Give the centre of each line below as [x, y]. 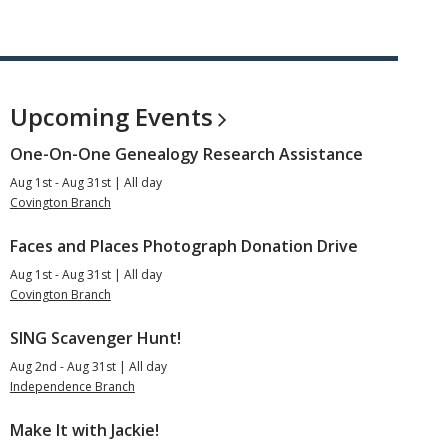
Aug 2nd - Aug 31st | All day [88, 367]
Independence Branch [72, 387]
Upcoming [72, 117]
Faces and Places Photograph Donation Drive [183, 246]
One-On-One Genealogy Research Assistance [186, 154]
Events [173, 117]
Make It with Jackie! [84, 430]
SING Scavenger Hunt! [95, 338]
